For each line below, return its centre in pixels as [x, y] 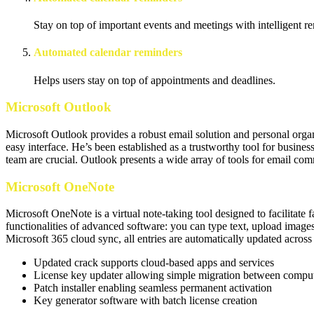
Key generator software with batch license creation [145, 301]
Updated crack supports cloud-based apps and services [154, 263]
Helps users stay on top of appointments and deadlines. [155, 80]
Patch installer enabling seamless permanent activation [153, 288]
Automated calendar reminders [108, 53]
